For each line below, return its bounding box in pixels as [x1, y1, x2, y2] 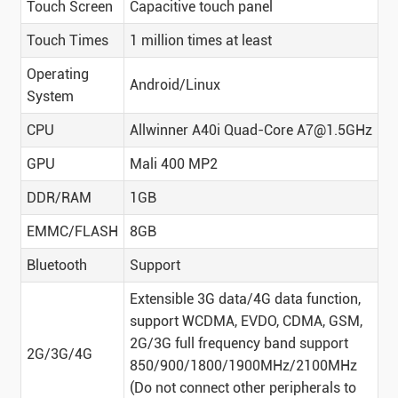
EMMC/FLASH [26, 223, 118, 241]
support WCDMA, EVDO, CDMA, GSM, [129, 313, 362, 330]
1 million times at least [129, 32, 272, 50]
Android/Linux [129, 76, 220, 94]
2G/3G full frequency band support [129, 335, 348, 353]
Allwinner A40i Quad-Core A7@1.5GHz [129, 122, 372, 139]
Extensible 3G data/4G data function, [129, 291, 361, 308]
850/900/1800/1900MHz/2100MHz [129, 357, 357, 375]
